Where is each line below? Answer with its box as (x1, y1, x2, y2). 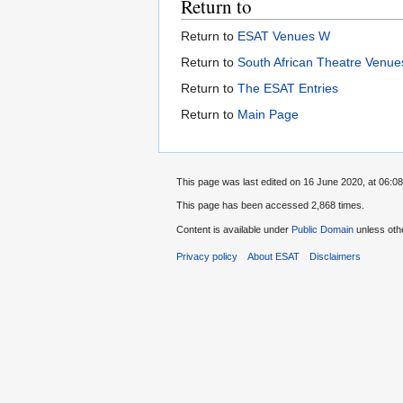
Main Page (237, 106, 299, 121)
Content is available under (176, 223, 291, 235)
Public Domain (291, 223, 354, 235)
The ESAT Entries (237, 80, 338, 95)
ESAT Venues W (237, 28, 330, 43)
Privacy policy (176, 250, 237, 262)
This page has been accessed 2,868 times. (176, 200, 364, 211)
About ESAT (247, 250, 300, 262)
